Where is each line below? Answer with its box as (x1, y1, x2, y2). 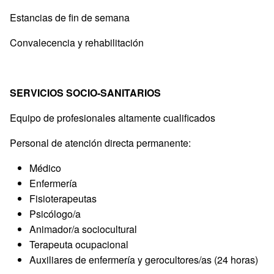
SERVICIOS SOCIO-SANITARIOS (10, 85, 161, 100)
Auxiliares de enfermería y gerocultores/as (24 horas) (29, 252, 258, 267)
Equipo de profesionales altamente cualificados (10, 110, 215, 125)
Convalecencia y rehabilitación (10, 35, 144, 50)
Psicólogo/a (29, 206, 81, 221)
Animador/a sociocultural (29, 221, 137, 236)
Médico (29, 160, 61, 175)
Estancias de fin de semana (10, 10, 130, 24)
